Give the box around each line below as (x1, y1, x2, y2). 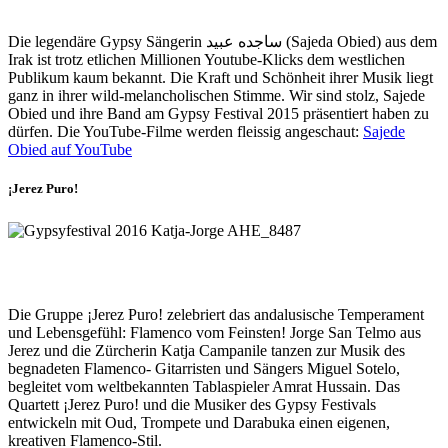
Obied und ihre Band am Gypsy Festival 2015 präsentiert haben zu (8, 104, 429, 122)
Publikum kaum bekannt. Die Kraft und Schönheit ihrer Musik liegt (8, 68, 433, 86)
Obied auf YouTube (8, 140, 132, 158)
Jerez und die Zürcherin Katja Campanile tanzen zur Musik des (8, 342, 405, 360)
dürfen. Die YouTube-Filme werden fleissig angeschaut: (8, 122, 363, 140)
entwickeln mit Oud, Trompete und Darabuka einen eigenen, (8, 414, 390, 432)
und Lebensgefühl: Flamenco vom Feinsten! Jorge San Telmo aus (8, 324, 421, 342)
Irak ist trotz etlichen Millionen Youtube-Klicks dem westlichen (8, 50, 405, 68)
